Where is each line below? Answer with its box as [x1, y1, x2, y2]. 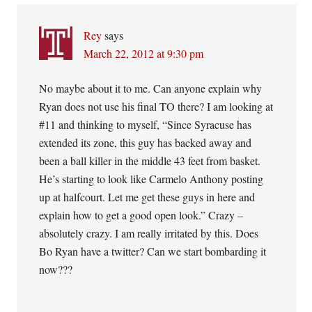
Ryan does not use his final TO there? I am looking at [39, 99, 274, 114]
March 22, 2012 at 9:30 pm [84, 46, 204, 61]
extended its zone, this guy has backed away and [39, 135, 252, 150]
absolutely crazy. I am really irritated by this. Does [39, 226, 259, 240]
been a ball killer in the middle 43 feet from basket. [39, 153, 261, 168]
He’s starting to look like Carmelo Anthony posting [39, 171, 264, 186]
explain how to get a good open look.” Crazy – [39, 208, 244, 222]
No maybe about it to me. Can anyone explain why [39, 81, 263, 95]
